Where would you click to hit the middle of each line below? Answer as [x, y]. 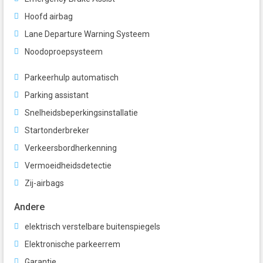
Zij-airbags [44, 183]
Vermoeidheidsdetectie [68, 166]
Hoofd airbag [49, 17]
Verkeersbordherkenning [71, 148]
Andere [29, 207]
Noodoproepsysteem [64, 52]
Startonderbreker [57, 131]
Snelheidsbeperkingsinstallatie [81, 113]
